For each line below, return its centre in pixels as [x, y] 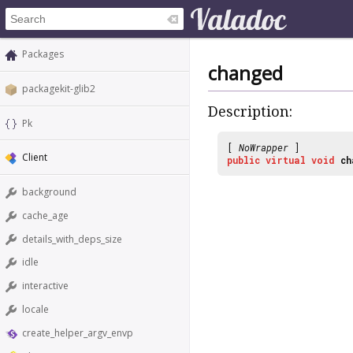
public [243, 160]
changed [245, 73]
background [49, 192]
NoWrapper [264, 147]
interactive [45, 286]
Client [35, 158]
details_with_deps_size [72, 239]
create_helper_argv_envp [78, 333]
